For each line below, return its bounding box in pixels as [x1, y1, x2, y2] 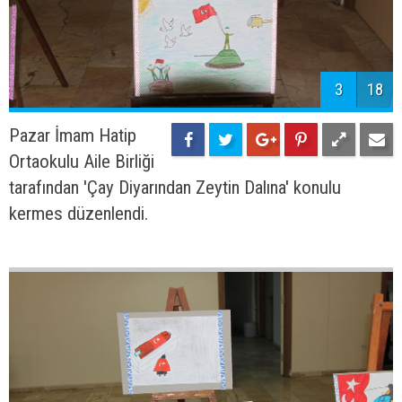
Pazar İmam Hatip [9, 125, 136, 147]
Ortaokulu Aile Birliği [9, 151, 154, 173]
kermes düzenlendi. [9, 203, 148, 225]
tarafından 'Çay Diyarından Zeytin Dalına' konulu [9, 177, 341, 199]
